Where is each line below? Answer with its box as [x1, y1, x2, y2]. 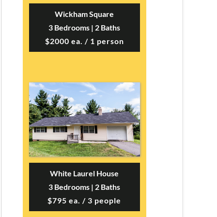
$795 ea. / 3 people [47, 195, 122, 205]
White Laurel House [50, 168, 119, 178]
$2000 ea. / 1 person [45, 36, 124, 46]
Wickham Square [55, 9, 114, 18]
